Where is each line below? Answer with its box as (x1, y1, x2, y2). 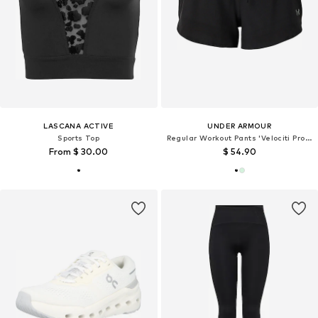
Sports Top (57, 133, 100, 143)
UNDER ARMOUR (207, 121, 272, 131)
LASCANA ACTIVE (43, 121, 114, 131)
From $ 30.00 (49, 146, 109, 158)
